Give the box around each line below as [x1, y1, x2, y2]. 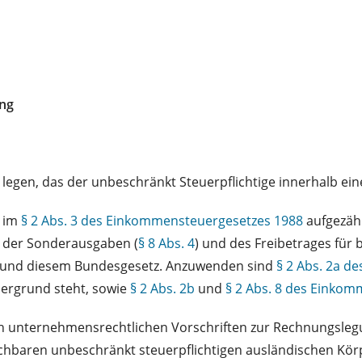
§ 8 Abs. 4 [138, 234, 195, 252]
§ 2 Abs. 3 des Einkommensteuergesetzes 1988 [21, 211, 303, 229]
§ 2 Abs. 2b [130, 279, 195, 297]
